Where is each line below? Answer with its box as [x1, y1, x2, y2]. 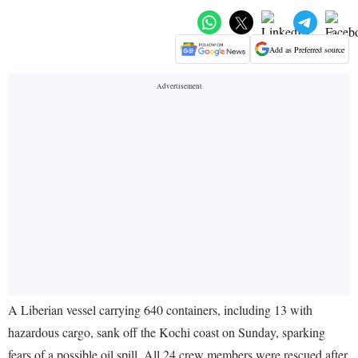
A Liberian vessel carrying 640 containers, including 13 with [8, 301, 312, 319]
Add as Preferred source [269, 43, 344, 55]
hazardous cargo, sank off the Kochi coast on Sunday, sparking [8, 324, 325, 341]
